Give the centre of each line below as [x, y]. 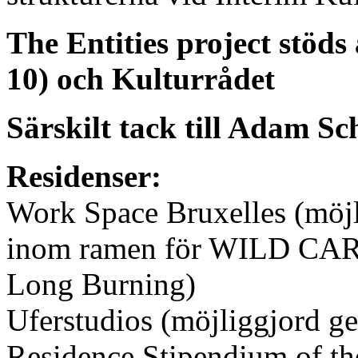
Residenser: [84, 176]
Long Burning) [101, 284]
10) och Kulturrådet [141, 78]
